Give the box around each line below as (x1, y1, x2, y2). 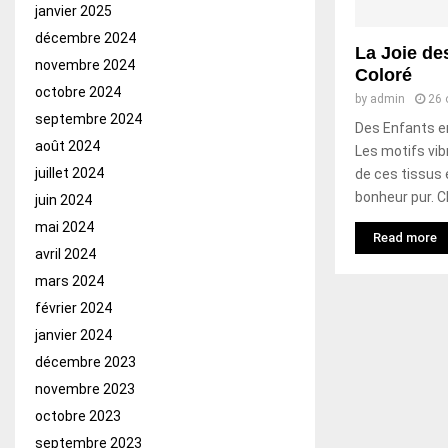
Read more (373, 229, 437, 245)
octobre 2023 (35, 408, 121, 424)
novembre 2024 (35, 57, 135, 73)
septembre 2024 (35, 111, 142, 127)
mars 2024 (35, 273, 104, 289)
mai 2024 (35, 219, 94, 235)
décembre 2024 (35, 30, 136, 46)
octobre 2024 (35, 84, 121, 100)
